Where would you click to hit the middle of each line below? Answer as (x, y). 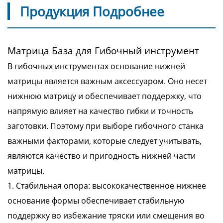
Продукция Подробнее (92, 11)
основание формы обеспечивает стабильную (96, 201)
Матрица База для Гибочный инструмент (103, 51)
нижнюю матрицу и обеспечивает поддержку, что (105, 96)
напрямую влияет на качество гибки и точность (100, 111)
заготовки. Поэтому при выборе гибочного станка (106, 126)
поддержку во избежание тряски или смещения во (106, 216)
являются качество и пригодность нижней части (102, 156)
